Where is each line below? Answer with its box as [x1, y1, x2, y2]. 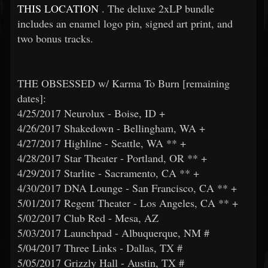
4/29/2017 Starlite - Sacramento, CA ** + [17, 166, 199, 180]
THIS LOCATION [17, 1, 99, 16]
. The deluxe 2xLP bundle [99, 1, 214, 16]
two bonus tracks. [17, 31, 93, 45]
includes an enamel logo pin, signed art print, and [17, 16, 233, 31]
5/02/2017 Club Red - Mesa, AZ [17, 211, 159, 225]
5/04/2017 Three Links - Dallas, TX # [17, 240, 182, 255]
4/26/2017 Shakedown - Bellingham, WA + [17, 121, 205, 135]
